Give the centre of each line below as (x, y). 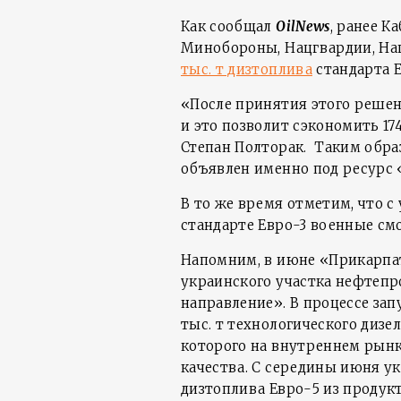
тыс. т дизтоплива (247, 69)
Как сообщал (229, 26)
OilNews (303, 26)
